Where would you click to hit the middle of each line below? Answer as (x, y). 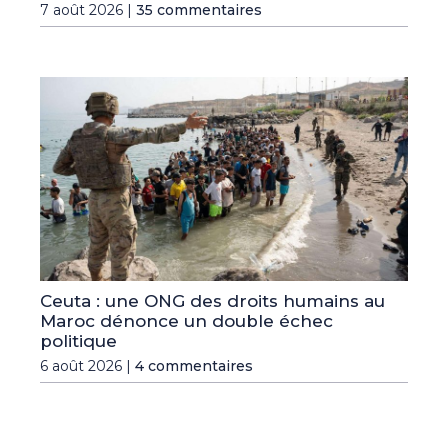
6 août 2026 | (87, 366)
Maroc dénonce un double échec (186, 321)
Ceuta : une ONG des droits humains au (212, 301)
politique (78, 341)
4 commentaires (194, 366)
